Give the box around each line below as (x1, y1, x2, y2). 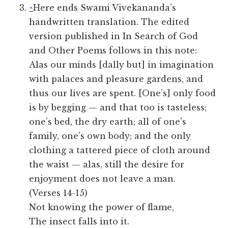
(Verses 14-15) (29, 188, 88, 198)
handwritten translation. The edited (29, 17, 190, 27)
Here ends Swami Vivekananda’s (33, 3, 177, 13)
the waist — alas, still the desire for (29, 159, 185, 170)
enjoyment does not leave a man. (29, 174, 176, 184)
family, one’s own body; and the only (29, 131, 191, 141)
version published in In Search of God (29, 31, 198, 42)
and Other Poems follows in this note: (29, 45, 197, 56)
